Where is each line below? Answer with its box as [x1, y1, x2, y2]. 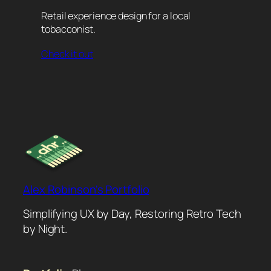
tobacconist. [41, 22, 96, 36]
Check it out [41, 47, 93, 61]
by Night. [23, 221, 68, 237]
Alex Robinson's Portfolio [23, 181, 149, 197]
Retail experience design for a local [41, 9, 191, 23]
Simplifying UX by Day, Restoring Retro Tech [23, 206, 241, 222]
